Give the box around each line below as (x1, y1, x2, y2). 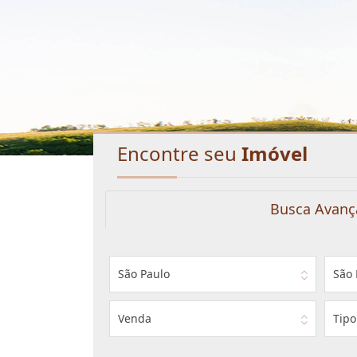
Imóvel (241, 140, 308, 167)
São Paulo (118, 266, 170, 281)
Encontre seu (117, 140, 241, 167)
